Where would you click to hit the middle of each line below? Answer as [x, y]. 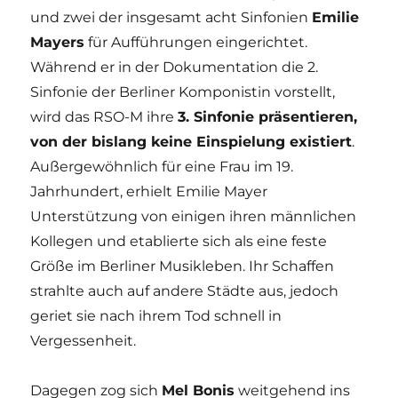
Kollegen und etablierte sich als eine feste [179, 241]
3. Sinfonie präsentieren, [268, 116]
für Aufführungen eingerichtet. [196, 42]
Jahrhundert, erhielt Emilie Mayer [149, 191]
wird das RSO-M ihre [104, 116]
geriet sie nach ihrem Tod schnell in [156, 315]
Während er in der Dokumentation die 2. [175, 67]
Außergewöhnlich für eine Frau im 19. [162, 166]
